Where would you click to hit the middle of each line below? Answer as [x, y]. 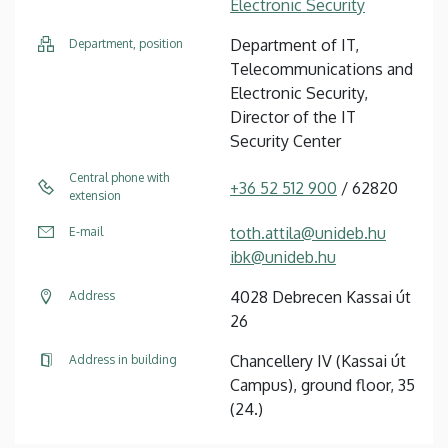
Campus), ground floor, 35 [322, 384]
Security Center [285, 140]
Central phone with [119, 177]
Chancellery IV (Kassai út [318, 360]
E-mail [86, 231]
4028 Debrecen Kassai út [320, 296]
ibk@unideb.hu [283, 256]
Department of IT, [294, 44]
